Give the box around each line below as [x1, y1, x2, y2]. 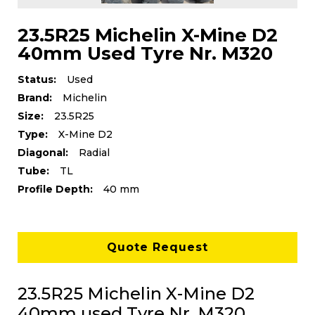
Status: [18, 73, 56, 86]
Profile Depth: [18, 183, 93, 196]
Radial [79, 146, 110, 160]
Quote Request [107, 240, 208, 255]
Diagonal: [18, 146, 68, 160]
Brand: [18, 91, 52, 105]
